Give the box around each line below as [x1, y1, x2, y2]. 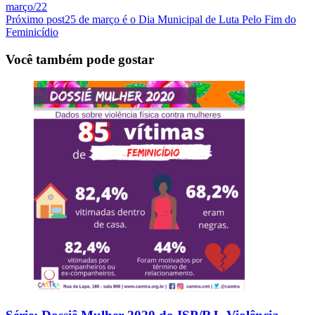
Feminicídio [6, 26, 58, 39]
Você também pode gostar [6, 52, 154, 67]
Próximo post [6, 13, 65, 26]
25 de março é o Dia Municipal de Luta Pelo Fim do [65, 13, 296, 26]
